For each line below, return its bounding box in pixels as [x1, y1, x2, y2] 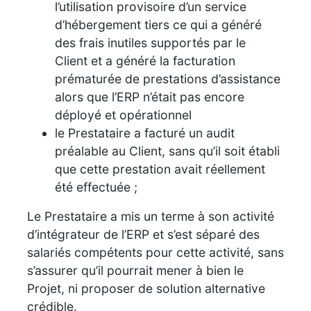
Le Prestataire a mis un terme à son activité [27, 208, 274, 224]
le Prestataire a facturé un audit [55, 125, 235, 140]
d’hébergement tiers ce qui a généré [55, 17, 262, 32]
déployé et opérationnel [55, 107, 192, 122]
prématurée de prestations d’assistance [55, 71, 280, 86]
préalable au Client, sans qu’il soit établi [55, 143, 280, 158]
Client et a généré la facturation [55, 53, 235, 68]
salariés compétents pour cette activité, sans [27, 244, 284, 260]
